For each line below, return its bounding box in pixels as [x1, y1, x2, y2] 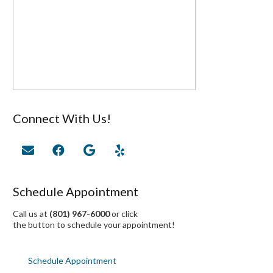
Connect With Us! [13, 111, 111, 126]
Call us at [13, 208, 49, 219]
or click [110, 208, 138, 219]
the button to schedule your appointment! [13, 219, 175, 230]
